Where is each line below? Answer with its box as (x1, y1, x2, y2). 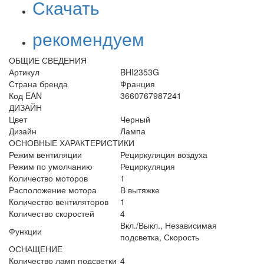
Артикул (9, 65, 39, 78)
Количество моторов (9, 171, 88, 184)
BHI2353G (120, 65, 159, 78)
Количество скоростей (9, 207, 94, 219)
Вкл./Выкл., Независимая (120, 219, 217, 231)
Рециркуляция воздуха (120, 148, 207, 160)
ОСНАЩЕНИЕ (9, 242, 62, 255)
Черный (120, 113, 150, 125)
